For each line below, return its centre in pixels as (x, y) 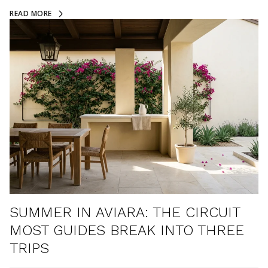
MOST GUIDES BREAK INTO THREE (127, 230)
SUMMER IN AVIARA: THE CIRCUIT (125, 212)
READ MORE (31, 13)
